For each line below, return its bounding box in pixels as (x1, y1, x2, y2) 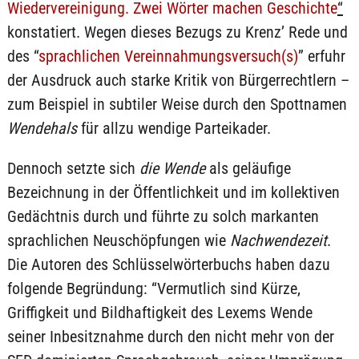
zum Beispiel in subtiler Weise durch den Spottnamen (6, 95, 347, 114)
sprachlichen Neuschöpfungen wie (6, 231, 230, 250)
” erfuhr (297, 46, 345, 66)
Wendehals (6, 119, 77, 138)
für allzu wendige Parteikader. (76, 119, 271, 138)
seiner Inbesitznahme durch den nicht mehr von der (6, 327, 334, 346)
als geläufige (204, 159, 291, 178)
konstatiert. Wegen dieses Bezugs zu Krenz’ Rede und (6, 22, 348, 42)
